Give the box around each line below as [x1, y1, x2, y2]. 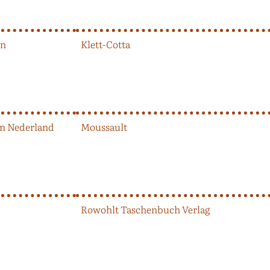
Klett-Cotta [81, 36, 130, 51]
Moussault [81, 119, 127, 134]
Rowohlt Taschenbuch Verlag [81, 201, 210, 216]
